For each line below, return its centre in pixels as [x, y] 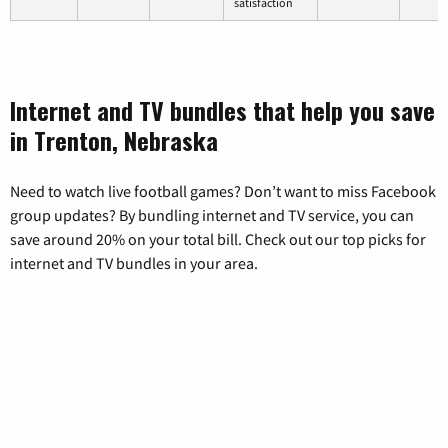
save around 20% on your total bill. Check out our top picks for [218, 238]
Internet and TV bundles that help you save [222, 109]
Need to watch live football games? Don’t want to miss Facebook [223, 190]
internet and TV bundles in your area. [134, 262]
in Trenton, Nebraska [114, 139]
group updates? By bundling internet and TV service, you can [212, 214]
